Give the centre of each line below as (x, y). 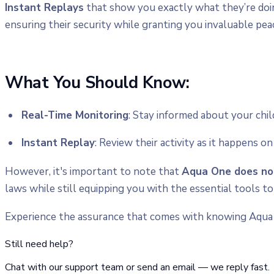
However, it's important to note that (93, 171)
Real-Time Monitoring (75, 115)
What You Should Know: (97, 83)
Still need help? (39, 244)
